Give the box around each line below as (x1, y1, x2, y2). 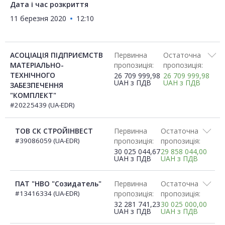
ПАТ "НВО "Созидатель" (15, 179, 101, 189)
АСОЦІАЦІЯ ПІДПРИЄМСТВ (10, 50, 103, 60)
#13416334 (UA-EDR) (15, 189, 80, 198)
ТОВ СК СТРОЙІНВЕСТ (15, 126, 93, 136)
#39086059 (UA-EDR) (15, 136, 80, 146)
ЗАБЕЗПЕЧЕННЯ (10, 80, 63, 90)
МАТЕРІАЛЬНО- (10, 60, 64, 70)
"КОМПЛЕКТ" (10, 90, 56, 100)
